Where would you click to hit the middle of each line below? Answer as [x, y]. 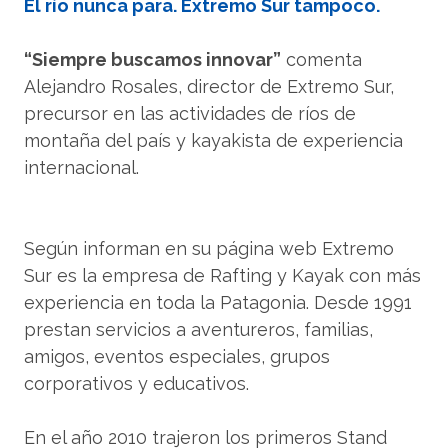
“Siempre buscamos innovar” [152, 60]
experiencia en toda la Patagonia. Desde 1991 [218, 303]
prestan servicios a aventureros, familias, [198, 330]
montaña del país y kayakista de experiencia [213, 141]
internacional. [81, 168]
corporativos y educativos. [136, 384]
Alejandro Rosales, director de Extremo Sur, [209, 87]
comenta [321, 60]
